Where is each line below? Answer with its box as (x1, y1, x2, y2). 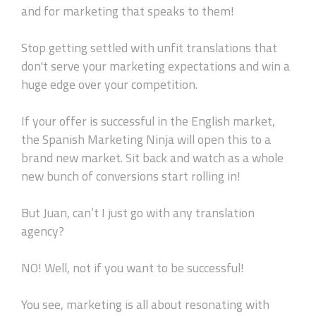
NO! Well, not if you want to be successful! (21, 255, 244, 279)
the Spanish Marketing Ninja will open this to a (21, 127, 271, 151)
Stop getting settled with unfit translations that (21, 35, 277, 59)
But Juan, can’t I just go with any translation (21, 200, 255, 224)
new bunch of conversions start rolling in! (21, 164, 241, 188)
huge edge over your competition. (21, 72, 197, 96)
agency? (21, 219, 64, 243)
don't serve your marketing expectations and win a (21, 54, 290, 78)
